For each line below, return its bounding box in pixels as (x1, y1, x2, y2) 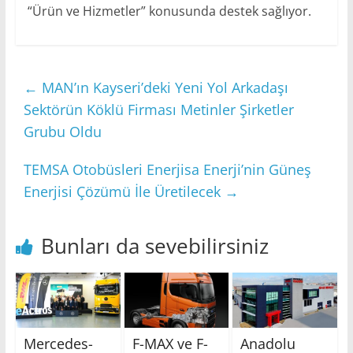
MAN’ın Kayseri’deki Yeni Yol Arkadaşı (37, 78, 288, 98)
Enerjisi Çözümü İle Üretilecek (23, 182, 225, 202)
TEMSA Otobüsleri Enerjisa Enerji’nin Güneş (23, 160, 311, 180)
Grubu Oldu (23, 122, 102, 142)
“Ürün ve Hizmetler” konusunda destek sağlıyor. (27, 2, 311, 20)
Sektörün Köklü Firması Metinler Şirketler (23, 100, 294, 120)
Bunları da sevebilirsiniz (40, 232, 269, 261)
